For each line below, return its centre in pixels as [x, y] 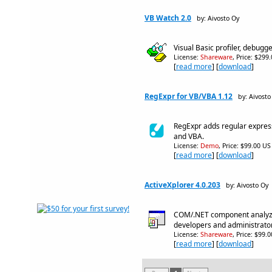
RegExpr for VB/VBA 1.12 [189, 96]
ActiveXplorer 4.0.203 [182, 185]
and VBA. [189, 136]
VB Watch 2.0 [168, 18]
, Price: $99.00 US [245, 146]
